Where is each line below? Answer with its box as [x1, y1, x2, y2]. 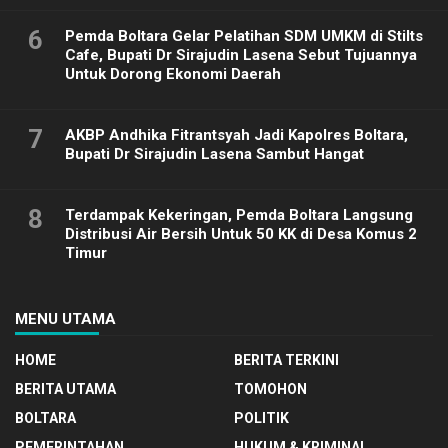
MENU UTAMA [15, 310, 116, 329]
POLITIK [234, 410, 289, 427]
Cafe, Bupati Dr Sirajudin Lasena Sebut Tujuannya [65, 46, 417, 65]
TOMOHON [234, 381, 307, 398]
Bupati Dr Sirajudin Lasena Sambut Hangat [65, 145, 364, 164]
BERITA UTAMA [15, 381, 116, 398]
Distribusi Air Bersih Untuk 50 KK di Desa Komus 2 [65, 225, 417, 244]
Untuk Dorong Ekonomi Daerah [65, 65, 281, 84]
